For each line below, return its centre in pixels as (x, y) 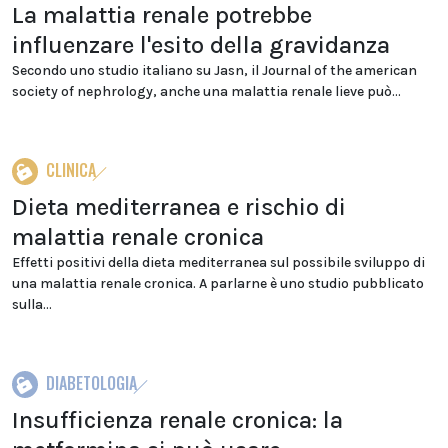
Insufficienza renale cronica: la (177, 420)
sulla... (32, 304)
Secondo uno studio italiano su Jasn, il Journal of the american (214, 70)
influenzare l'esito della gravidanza (201, 45)
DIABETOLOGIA (91, 383)
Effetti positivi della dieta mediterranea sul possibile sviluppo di (218, 262)
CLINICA (71, 170)
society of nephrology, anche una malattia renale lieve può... (206, 91)
